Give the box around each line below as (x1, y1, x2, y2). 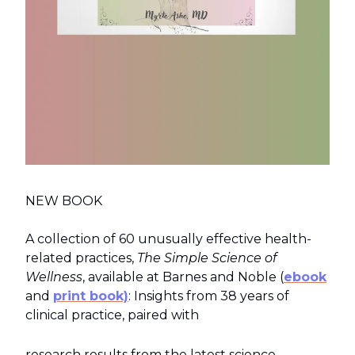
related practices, (25, 250, 137, 265)
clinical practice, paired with (25, 307, 199, 323)
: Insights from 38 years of (128, 288, 289, 303)
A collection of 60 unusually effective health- (25, 231, 311, 246)
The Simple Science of (137, 250, 277, 265)
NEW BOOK (25, 193, 102, 208)
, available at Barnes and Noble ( (82, 269, 284, 284)
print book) (53, 288, 128, 303)
